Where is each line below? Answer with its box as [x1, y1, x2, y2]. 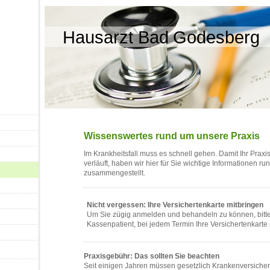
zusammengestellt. [84, 169, 145, 177]
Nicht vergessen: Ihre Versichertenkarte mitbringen [87, 201, 263, 209]
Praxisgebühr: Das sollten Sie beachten [84, 252, 219, 260]
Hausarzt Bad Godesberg [62, 27, 260, 47]
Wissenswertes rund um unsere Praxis [84, 131, 260, 141]
